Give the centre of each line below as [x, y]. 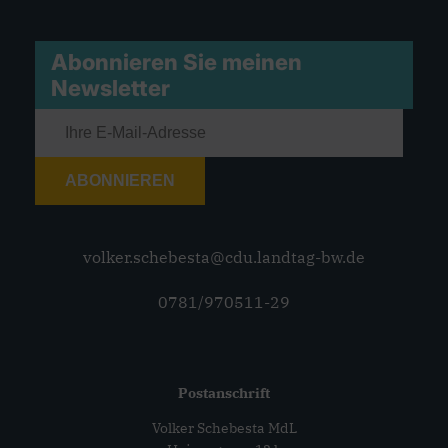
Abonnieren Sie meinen [179, 62]
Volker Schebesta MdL [224, 428]
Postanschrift [224, 393]
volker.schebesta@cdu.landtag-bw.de [224, 257]
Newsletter [110, 88]
